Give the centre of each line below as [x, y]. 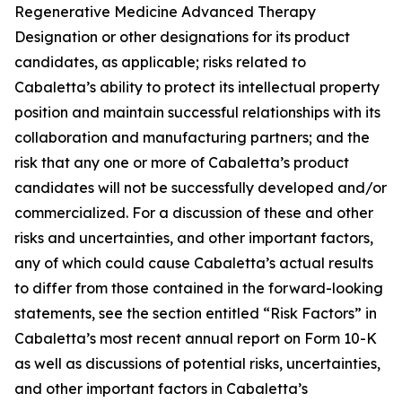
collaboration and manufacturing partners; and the [192, 137]
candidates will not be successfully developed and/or [201, 188]
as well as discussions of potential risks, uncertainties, [197, 363]
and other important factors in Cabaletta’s [161, 389]
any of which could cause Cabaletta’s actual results [194, 263]
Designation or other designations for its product [182, 37]
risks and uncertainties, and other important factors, [194, 238]
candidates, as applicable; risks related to [160, 62]
